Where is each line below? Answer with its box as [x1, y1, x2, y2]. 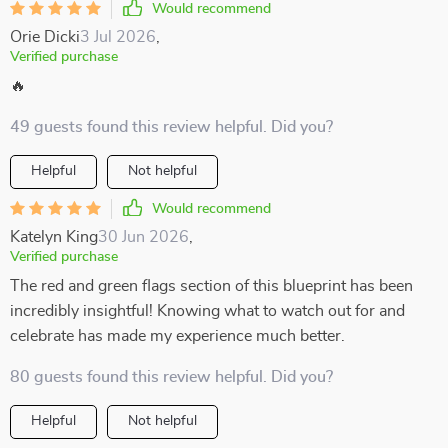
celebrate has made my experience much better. [10, 328, 345, 344]
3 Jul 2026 [80, 29, 156, 45]
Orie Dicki [10, 29, 80, 45]
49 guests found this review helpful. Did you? [10, 119, 333, 135]
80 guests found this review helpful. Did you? [10, 369, 333, 385]
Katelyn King [10, 229, 98, 245]
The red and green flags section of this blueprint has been [10, 278, 413, 294]
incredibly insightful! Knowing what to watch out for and [10, 303, 405, 319]
